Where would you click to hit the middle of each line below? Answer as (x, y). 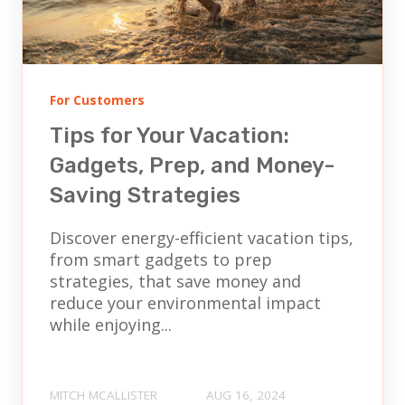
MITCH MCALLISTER (104, 395)
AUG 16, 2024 (246, 395)
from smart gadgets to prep (161, 259)
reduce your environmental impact (185, 302)
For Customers (97, 100)
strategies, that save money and (175, 281)
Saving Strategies (145, 195)
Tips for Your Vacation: (170, 135)
